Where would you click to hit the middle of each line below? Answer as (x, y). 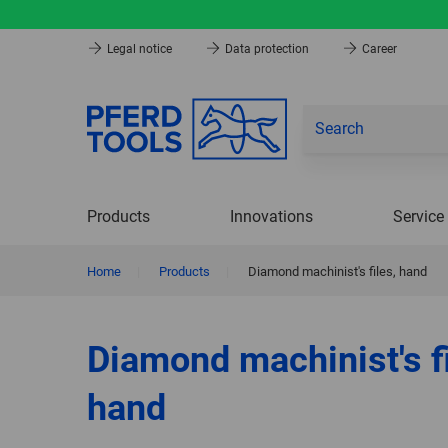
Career (378, 48)
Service (418, 216)
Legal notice (139, 48)
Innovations (271, 216)
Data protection (267, 48)
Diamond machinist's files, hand (337, 271)
